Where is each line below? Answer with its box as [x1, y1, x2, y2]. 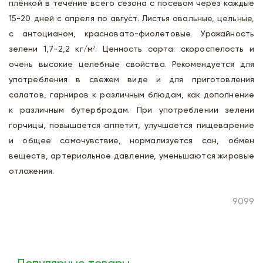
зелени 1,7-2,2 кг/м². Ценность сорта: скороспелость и [9, 45, 254, 53]
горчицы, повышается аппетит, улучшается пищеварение [9, 122, 254, 130]
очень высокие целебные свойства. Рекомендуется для [9, 60, 254, 69]
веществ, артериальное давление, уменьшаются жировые [9, 152, 254, 160]
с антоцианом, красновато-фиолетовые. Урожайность [9, 30, 254, 38]
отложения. [9, 167, 54, 176]
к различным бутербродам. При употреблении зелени [9, 106, 254, 114]
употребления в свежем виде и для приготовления [9, 76, 254, 84]
